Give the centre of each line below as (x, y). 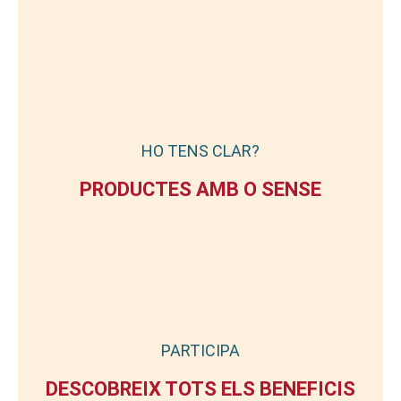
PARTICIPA (200, 350)
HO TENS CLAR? (200, 151)
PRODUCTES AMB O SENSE (200, 190)
